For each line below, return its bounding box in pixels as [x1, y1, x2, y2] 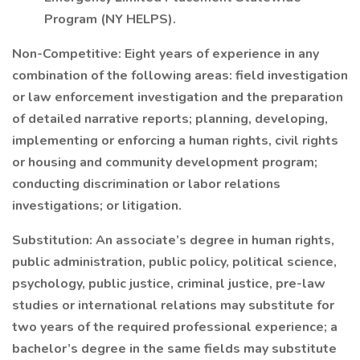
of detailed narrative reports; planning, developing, [12, 110, 328, 128]
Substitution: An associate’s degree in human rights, [12, 231, 334, 249]
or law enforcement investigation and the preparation [12, 88, 343, 106]
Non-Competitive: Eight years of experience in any [12, 45, 319, 63]
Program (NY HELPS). [44, 10, 176, 28]
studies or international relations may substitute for [12, 297, 334, 314]
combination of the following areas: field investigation [12, 67, 348, 84]
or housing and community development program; [12, 153, 317, 171]
